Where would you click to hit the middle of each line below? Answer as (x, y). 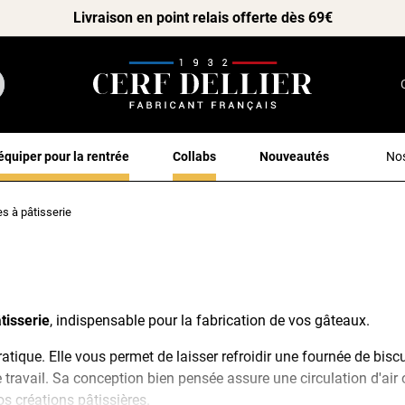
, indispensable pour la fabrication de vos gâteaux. (210, 320)
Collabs (194, 156)
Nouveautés (294, 156)
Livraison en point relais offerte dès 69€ (202, 18)
